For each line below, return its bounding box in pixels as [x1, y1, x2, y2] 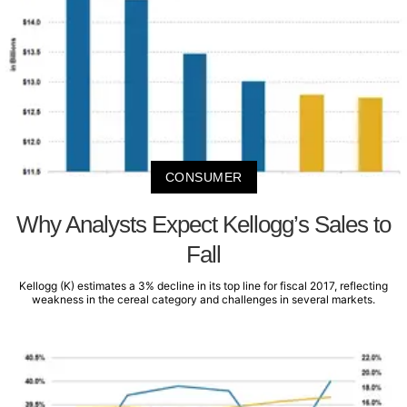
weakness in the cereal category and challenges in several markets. [32, 292, 375, 306]
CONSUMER [164, 169, 243, 184]
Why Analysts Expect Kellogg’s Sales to [16, 210, 391, 238]
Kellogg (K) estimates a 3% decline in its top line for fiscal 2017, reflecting [19, 278, 388, 293]
